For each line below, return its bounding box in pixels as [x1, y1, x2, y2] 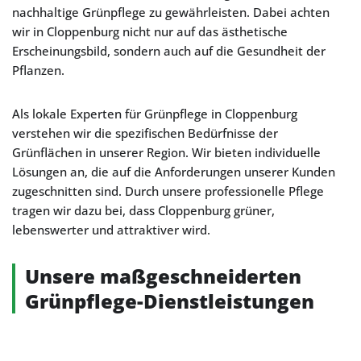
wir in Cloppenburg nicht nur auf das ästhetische [12, 23, 288, 39]
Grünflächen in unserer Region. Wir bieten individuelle [12, 144, 321, 160]
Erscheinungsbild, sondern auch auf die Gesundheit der [12, 43, 326, 59]
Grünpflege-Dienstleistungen [25, 288, 314, 314]
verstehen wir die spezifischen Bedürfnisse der [12, 125, 278, 141]
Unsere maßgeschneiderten [25, 263, 301, 289]
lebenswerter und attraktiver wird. [12, 222, 210, 238]
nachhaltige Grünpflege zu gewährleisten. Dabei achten [12, 4, 330, 20]
